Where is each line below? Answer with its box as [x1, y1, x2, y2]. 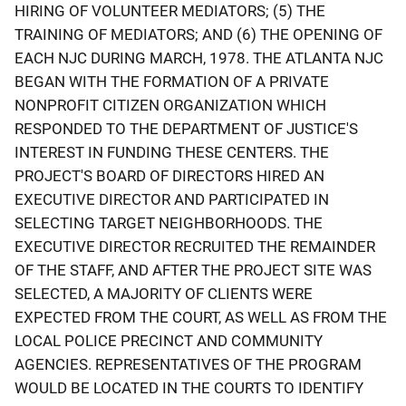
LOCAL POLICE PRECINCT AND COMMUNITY [14, 331, 323, 350]
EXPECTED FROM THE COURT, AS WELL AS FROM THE [14, 307, 387, 326]
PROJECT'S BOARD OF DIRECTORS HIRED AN [14, 166, 324, 185]
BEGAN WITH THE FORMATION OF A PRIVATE [14, 72, 329, 91]
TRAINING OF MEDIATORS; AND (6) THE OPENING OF [14, 24, 382, 43]
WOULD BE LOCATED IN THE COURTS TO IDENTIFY [14, 378, 363, 397]
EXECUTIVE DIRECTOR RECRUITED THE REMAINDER [14, 237, 375, 256]
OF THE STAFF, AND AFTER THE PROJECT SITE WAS [14, 260, 372, 279]
